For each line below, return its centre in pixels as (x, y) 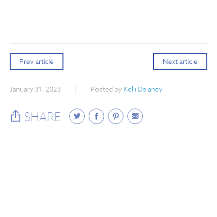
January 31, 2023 (35, 89)
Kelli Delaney (143, 89)
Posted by (107, 89)
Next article (180, 62)
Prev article (37, 62)
